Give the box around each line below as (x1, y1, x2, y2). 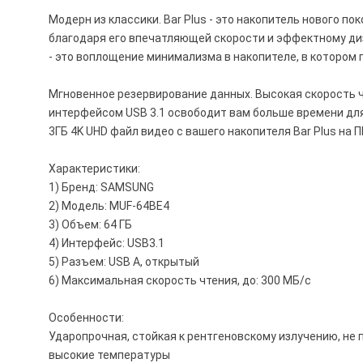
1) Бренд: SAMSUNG (49, 181, 155, 194)
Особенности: (49, 311, 125, 325)
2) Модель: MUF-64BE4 (49, 199, 170, 213)
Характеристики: (49, 162, 141, 176)
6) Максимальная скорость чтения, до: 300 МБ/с (49, 274, 312, 288)
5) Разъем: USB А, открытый (49, 255, 200, 269)
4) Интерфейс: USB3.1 (49, 237, 165, 250)
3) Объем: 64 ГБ (49, 218, 133, 232)
